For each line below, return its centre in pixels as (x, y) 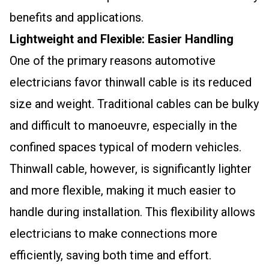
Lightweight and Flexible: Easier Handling (122, 39)
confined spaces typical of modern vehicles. (125, 147)
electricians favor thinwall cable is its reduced (131, 82)
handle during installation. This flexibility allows (132, 212)
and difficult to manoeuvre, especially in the (123, 125)
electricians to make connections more (113, 234)
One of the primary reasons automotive (113, 61)
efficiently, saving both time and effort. (110, 255)
